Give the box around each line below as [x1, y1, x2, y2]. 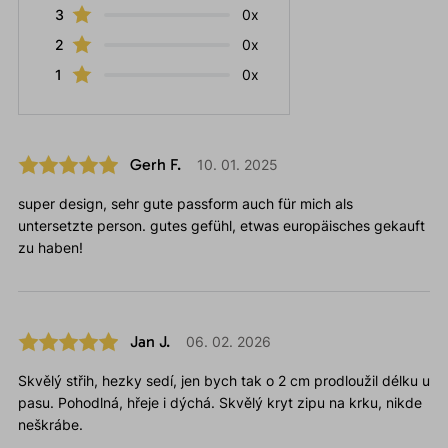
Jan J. [129, 332, 170, 352]
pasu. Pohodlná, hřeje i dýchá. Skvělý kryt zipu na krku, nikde [17, 394, 422, 412]
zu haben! [17, 239, 83, 257]
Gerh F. [129, 155, 181, 175]
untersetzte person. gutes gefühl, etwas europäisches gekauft [17, 217, 425, 235]
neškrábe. [17, 416, 83, 434]
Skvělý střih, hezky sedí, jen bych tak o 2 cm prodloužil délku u [17, 372, 430, 390]
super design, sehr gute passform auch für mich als [17, 195, 353, 213]
